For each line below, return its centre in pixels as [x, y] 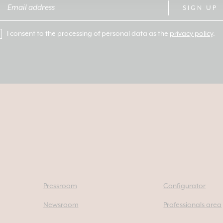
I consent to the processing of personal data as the [88, 34]
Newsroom [61, 205]
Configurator [185, 186]
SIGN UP [200, 8]
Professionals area [193, 205]
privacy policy [191, 34]
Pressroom [60, 186]
